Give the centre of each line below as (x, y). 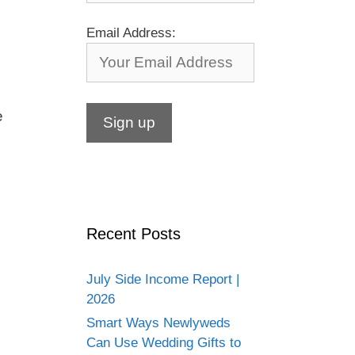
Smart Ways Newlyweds (158, 323)
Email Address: (131, 33)
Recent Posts (133, 233)
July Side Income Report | (162, 279)
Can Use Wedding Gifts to (163, 342)
